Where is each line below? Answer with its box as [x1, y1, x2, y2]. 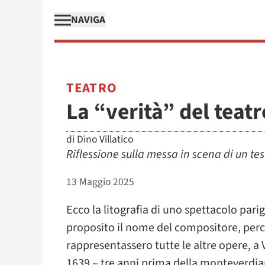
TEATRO [66, 79, 117, 98]
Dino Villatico [77, 132, 133, 147]
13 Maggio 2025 [66, 174, 134, 189]
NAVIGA [71, 12, 105, 27]
